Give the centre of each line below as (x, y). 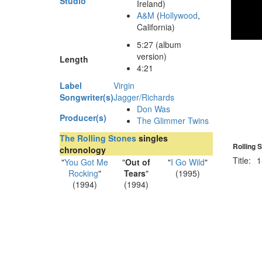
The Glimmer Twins (173, 120)
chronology (83, 149)
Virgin (124, 85)
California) (156, 27)
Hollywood (179, 15)
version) (152, 56)
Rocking (83, 173)
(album (167, 44)
